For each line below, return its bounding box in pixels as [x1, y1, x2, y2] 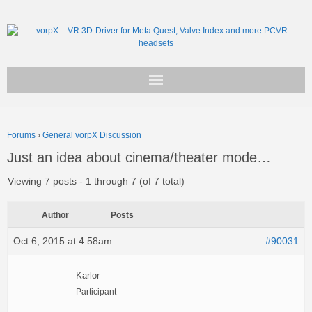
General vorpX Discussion [42, 130, 141, 140]
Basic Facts [25, 139, 76, 150]
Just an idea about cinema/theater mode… [7, 150, 271, 165]
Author [41, 210, 69, 220]
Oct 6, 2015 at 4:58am [13, 235, 112, 247]
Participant [76, 287, 116, 297]
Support [25, 174, 60, 185]
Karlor [76, 271, 100, 281]
